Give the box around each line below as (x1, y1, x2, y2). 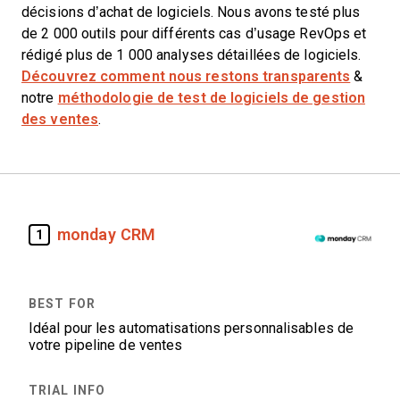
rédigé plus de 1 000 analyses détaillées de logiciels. (21, 47, 362, 62)
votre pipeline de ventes (29, 337, 183, 353)
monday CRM (57, 225, 155, 244)
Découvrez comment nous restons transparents (21, 69, 351, 84)
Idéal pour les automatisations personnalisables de (29, 321, 354, 336)
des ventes (21, 112, 98, 127)
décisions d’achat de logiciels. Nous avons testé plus (21, 4, 361, 20)
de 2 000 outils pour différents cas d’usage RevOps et (21, 26, 367, 41)
